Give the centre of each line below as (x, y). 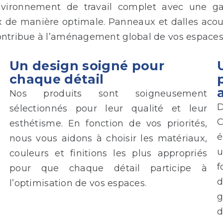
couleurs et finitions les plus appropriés (109, 153)
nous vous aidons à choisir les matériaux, (109, 138)
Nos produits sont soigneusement (109, 93)
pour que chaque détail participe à (109, 168)
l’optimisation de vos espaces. (78, 183)
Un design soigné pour (87, 65)
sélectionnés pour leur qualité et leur (109, 108)
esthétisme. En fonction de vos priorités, (109, 123)
